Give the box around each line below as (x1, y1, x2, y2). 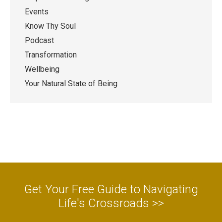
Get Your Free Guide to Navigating (24, 182, 198, 196)
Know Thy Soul (25, 21, 76, 31)
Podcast (25, 35, 54, 45)
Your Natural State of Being (25, 78, 117, 88)
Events (25, 6, 49, 16)
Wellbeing (25, 64, 59, 74)
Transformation (25, 50, 77, 59)
